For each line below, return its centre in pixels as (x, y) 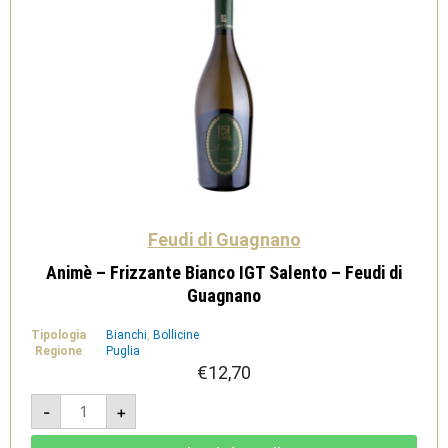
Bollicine (176, 335)
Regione (58, 351)
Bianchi (126, 335)
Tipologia (58, 335)
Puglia (123, 351)
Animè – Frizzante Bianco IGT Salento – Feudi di (224, 272)
